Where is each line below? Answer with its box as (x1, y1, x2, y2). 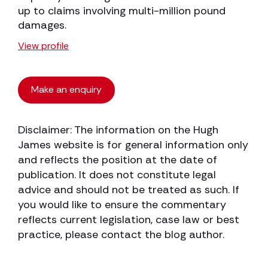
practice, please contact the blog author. (18, 227, 224, 242)
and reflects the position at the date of (18, 153, 217, 167)
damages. (18, 18, 66, 33)
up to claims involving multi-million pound (18, 4, 226, 19)
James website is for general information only (18, 138, 248, 153)
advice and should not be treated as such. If (18, 182, 239, 197)
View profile (18, 39, 69, 53)
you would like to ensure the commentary (18, 197, 226, 212)
